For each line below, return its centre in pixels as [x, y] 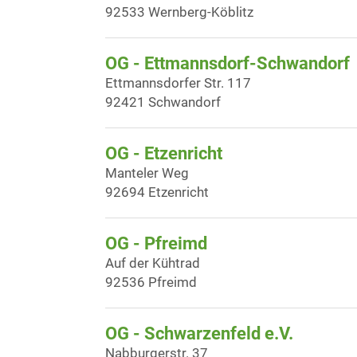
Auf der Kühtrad [153, 263]
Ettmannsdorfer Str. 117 [178, 83]
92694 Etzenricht [157, 192]
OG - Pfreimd [156, 243]
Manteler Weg [147, 173]
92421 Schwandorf [163, 102]
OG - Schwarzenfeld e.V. [199, 333]
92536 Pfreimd [151, 282]
